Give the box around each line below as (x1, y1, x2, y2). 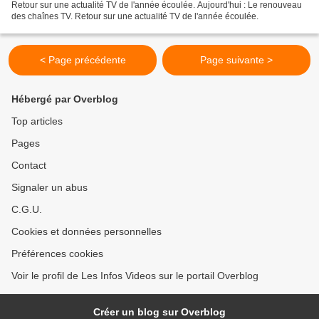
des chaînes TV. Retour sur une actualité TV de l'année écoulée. (11, 11, 258, 22)
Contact (11, 159, 46, 172)
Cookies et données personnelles (11, 226, 162, 238)
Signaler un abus (11, 182, 88, 194)
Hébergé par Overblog (11, 93, 118, 105)
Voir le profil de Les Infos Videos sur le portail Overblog (11, 270, 258, 282)
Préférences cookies (11, 248, 103, 260)
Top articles (11, 115, 63, 127)
